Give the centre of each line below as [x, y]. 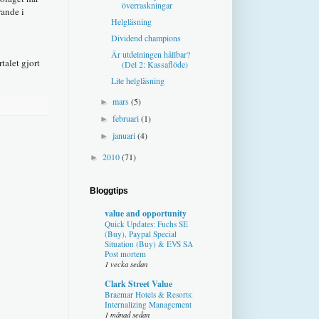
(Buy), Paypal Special [141, 234]
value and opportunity [146, 213]
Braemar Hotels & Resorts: [149, 294]
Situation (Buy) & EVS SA [149, 244]
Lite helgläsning [137, 80]
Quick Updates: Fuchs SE [146, 224]
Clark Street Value [138, 283]
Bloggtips [109, 190]
